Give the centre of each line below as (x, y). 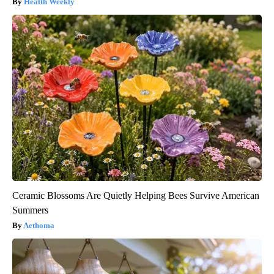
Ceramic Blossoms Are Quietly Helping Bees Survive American (136, 195)
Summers (30, 210)
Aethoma (39, 225)
